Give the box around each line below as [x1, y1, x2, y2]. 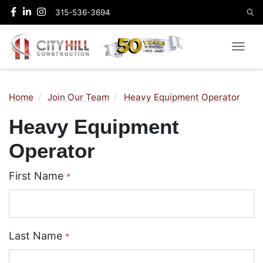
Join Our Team [48, 91, 110, 103]
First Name [9, 169, 66, 182]
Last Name [9, 230, 65, 242]
